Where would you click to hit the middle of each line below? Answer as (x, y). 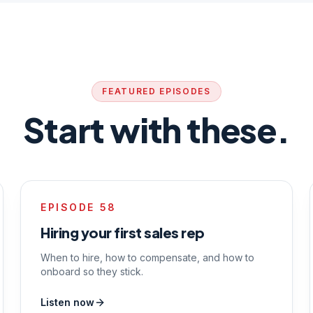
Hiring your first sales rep (123, 232)
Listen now (68, 302)
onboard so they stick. (92, 271)
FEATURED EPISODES (156, 91)
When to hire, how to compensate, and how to (148, 257)
